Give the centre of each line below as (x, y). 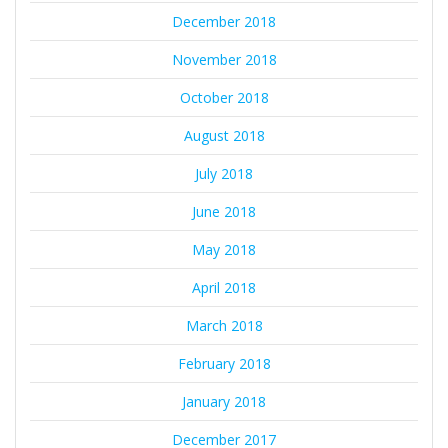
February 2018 (224, 364)
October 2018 (224, 98)
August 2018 (224, 136)
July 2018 (224, 174)
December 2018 (224, 22)
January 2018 (224, 402)
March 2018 (224, 326)
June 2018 (224, 212)
